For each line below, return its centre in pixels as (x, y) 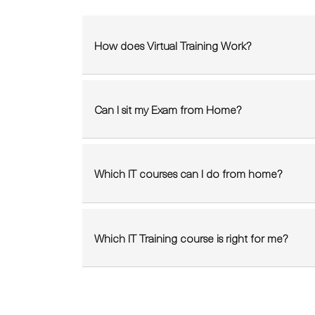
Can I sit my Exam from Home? (168, 109)
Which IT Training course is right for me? (191, 237)
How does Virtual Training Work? (173, 45)
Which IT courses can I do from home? (188, 173)
